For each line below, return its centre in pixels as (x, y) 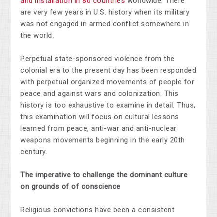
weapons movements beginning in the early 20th (103, 140)
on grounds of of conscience (70, 187)
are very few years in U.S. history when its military (105, 12)
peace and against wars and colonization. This (100, 94)
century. (35, 152)
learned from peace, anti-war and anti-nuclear (99, 129)
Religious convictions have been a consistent (98, 210)
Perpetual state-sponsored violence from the (98, 59)
